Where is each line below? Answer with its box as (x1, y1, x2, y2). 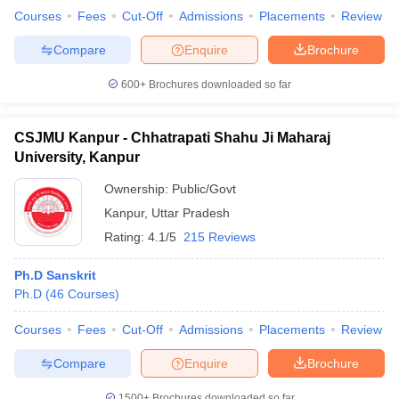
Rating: (104, 230, 148, 244)
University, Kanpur (14, 150, 140, 165)
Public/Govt (172, 182, 236, 196)
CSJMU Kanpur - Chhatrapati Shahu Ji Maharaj (14, 130, 330, 145)
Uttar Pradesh (151, 206, 230, 220)
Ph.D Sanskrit (14, 268, 96, 282)
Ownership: (104, 182, 172, 196)
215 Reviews (183, 230, 256, 244)
